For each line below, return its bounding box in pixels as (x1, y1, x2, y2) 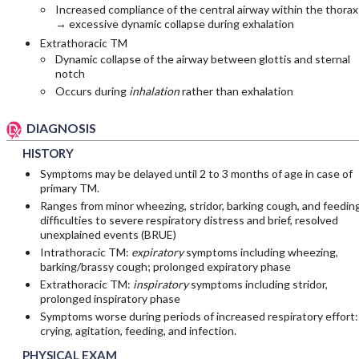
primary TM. (39, 181, 99, 196)
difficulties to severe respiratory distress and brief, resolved (39, 213, 338, 228)
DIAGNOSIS (26, 120, 97, 136)
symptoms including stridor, (188, 277, 328, 292)
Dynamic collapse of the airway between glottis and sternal (54, 52, 350, 67)
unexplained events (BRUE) (39, 228, 176, 242)
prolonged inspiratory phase (39, 292, 180, 306)
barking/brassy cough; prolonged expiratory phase (39, 260, 291, 274)
